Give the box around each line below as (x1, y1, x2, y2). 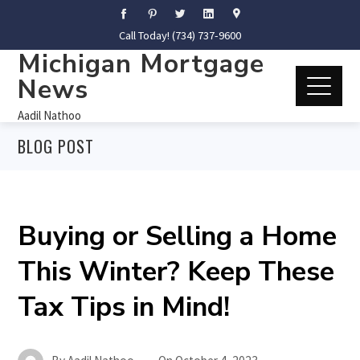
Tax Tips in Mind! (18, 288, 231, 325)
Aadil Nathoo (18, 107, 82, 123)
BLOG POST (18, 134, 95, 158)
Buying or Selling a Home (18, 218, 337, 255)
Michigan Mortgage (18, 46, 265, 81)
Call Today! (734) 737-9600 (119, 28, 241, 43)
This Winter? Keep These (18, 253, 335, 290)
